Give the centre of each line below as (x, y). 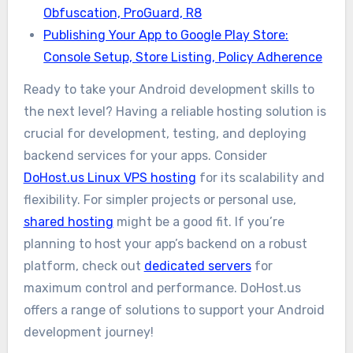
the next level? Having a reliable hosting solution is (175, 111)
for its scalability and (260, 177)
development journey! (88, 332)
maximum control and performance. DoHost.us (162, 288)
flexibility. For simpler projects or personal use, (160, 199)
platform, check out (84, 266)
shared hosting (68, 221)
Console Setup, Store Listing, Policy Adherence (183, 57)
